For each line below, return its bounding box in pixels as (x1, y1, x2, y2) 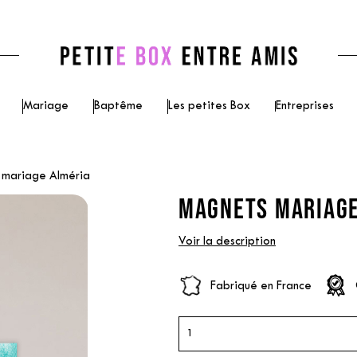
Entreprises (276, 101, 334, 112)
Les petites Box (168, 101, 250, 112)
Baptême (94, 101, 143, 112)
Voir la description (178, 236, 276, 247)
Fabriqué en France (210, 280, 312, 292)
